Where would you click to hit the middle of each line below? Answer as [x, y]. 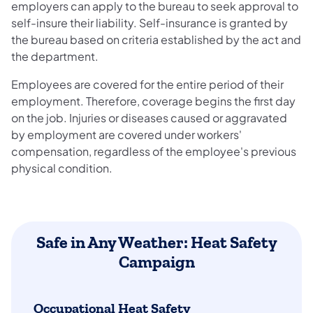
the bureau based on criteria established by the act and [156, 40]
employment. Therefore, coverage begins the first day [153, 101]
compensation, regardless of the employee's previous [154, 152]
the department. [55, 57]
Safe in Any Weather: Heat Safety [156, 243]
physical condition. [62, 168]
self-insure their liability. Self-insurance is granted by [150, 23]
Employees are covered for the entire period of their [147, 85]
